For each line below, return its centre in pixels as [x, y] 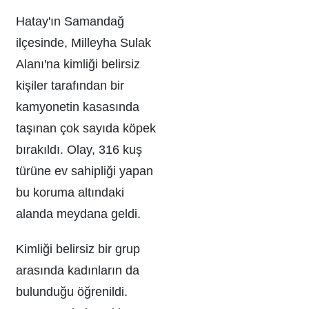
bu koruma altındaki [70, 193]
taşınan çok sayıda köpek [86, 129]
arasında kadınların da [78, 271]
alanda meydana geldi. [78, 214]
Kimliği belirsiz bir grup [78, 249]
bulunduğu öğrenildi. [72, 292]
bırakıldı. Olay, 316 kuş [79, 150]
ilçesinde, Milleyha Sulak [83, 43]
